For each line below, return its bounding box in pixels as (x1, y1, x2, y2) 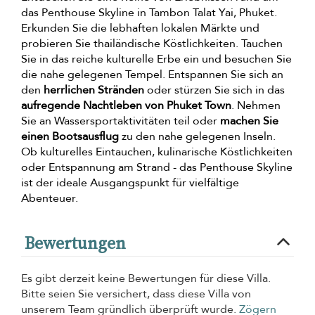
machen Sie (220, 113, 278, 129)
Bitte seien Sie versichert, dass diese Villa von (21, 286, 251, 302)
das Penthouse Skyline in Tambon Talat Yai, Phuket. (21, 5, 277, 21)
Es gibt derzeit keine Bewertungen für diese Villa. (21, 271, 271, 287)
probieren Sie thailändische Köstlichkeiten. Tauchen (21, 36, 283, 52)
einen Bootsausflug (21, 129, 119, 145)
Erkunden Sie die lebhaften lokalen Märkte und (21, 20, 259, 37)
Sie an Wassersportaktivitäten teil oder (21, 113, 220, 129)
